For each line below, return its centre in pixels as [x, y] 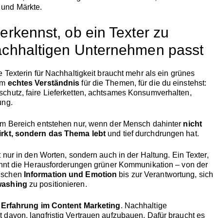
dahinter [168, 124]
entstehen [55, 124]
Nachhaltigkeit [71, 73]
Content [67, 206]
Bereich [23, 124]
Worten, [54, 155]
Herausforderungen [59, 165]
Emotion [102, 175]
